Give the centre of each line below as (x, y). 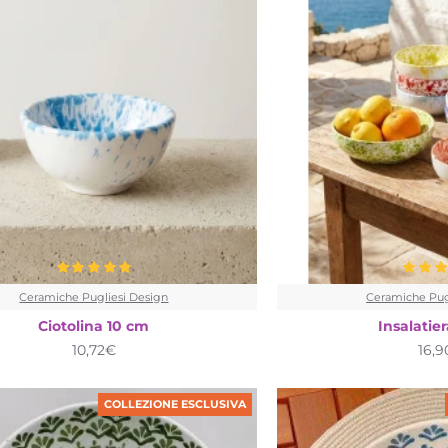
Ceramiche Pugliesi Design (94, 296)
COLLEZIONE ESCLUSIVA (175, 403)
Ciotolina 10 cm (94, 325)
